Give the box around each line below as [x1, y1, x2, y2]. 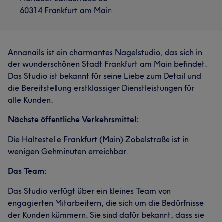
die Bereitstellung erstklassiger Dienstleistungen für [8, 83, 194, 93]
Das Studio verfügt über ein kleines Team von [8, 186, 171, 196]
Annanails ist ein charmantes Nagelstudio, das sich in [8, 47, 202, 57]
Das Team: [8, 166, 47, 176]
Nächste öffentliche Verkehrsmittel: [8, 114, 139, 124]
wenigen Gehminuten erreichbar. [8, 146, 128, 156]
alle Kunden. [8, 95, 53, 105]
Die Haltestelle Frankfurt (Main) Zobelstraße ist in [8, 134, 189, 144]
